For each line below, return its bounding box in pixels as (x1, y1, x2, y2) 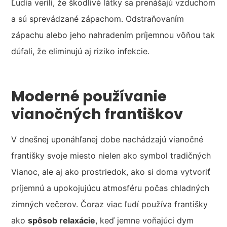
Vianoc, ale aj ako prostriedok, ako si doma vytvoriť (11, 167, 211, 177)
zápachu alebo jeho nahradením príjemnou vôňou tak (11, 30, 215, 41)
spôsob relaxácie (28, 215, 96, 226)
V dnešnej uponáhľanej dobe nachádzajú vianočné (11, 134, 204, 145)
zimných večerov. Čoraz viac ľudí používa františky (11, 199, 208, 210)
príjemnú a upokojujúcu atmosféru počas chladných (11, 183, 210, 194)
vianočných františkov (11, 104, 183, 125)
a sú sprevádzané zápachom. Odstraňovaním (11, 14, 184, 24)
